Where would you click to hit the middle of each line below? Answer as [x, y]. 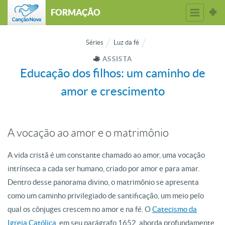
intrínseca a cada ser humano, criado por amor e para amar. [103, 168]
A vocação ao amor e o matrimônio [88, 133]
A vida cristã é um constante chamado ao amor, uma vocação [106, 155]
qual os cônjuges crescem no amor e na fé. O [80, 209]
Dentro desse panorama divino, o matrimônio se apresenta [103, 182]
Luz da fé [126, 42]
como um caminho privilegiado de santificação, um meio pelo [106, 196]
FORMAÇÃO [76, 12]
